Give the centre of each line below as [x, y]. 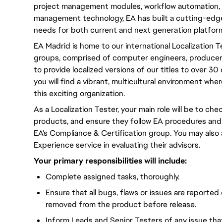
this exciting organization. [79, 93]
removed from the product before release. [121, 204]
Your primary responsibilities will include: [110, 161]
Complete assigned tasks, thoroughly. [112, 177]
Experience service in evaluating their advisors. [117, 145]
